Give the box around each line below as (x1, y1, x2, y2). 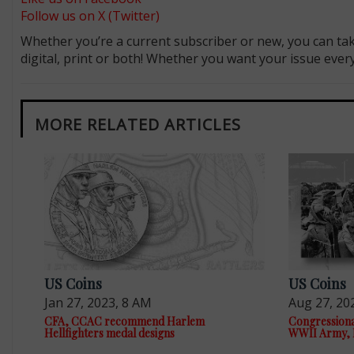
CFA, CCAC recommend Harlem (43, 314, 205, 330)
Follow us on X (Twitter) (20, 7, 160, 25)
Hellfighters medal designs (43, 326, 175, 341)
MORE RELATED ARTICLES (34, 114, 241, 136)
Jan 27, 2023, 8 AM (43, 294, 152, 312)
